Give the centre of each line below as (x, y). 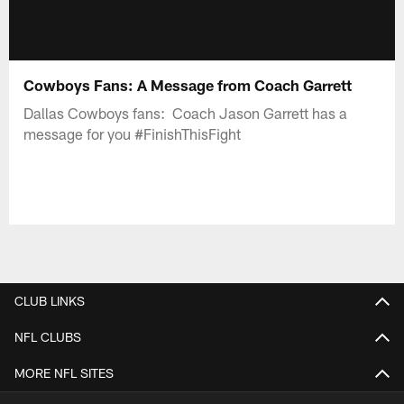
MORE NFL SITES (64, 372)
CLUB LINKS (50, 300)
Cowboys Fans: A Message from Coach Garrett (188, 84)
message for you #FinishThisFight (133, 133)
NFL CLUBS (48, 336)
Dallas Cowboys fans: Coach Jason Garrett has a (186, 112)
